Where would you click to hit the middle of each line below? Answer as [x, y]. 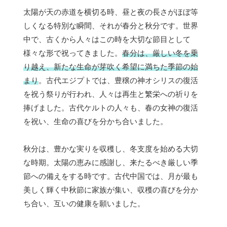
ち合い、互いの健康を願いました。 [84, 203]
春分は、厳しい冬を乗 [160, 53]
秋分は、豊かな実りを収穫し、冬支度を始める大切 [111, 148]
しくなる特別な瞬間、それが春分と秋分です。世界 [111, 25]
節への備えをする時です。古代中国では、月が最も [111, 176]
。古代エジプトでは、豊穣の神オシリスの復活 [118, 80]
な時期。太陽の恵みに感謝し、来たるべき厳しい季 [111, 162]
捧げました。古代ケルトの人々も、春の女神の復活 [111, 107]
